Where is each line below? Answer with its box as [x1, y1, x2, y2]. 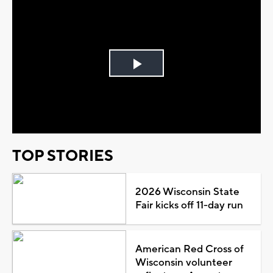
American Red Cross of [135, 242, 244, 256]
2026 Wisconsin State [135, 185, 239, 199]
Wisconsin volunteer [135, 255, 232, 269]
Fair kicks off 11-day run [135, 198, 243, 212]
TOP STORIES [12, 146, 113, 166]
